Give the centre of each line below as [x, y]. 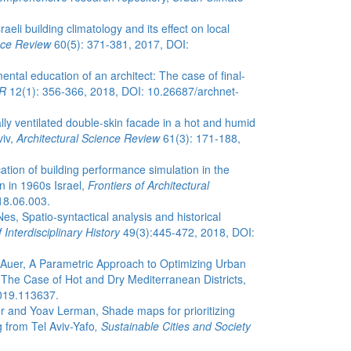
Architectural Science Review [90, 138]
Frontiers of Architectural [148, 185]
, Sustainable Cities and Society [173, 326]
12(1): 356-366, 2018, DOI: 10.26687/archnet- [123, 91]
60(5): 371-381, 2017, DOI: [120, 44]
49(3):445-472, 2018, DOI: [189, 232]
